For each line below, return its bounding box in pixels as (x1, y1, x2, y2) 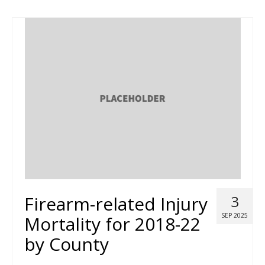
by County (24, 232, 109, 257)
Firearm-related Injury (24, 192, 208, 216)
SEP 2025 (221, 211, 248, 220)
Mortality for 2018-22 (24, 212, 201, 237)
